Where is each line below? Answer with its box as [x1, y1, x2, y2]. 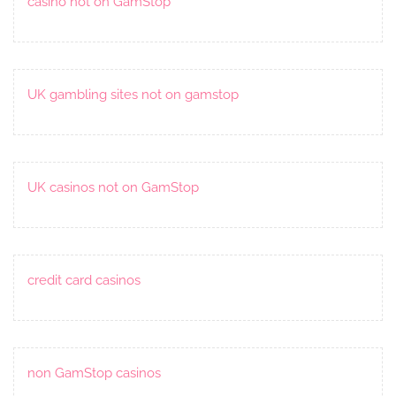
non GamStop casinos [27, 364, 161, 381]
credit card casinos [27, 271, 141, 288]
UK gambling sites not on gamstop [27, 86, 239, 103]
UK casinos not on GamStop [27, 179, 199, 195]
